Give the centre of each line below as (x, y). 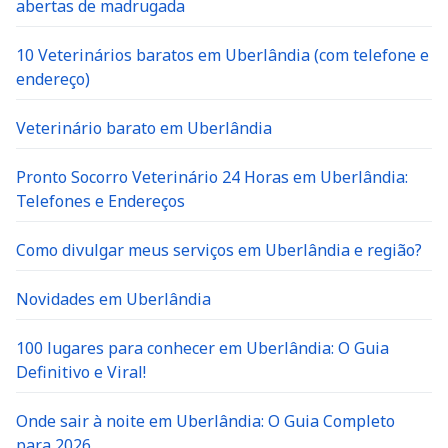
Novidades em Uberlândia (113, 299)
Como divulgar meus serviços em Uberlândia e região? (219, 250)
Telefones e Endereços (100, 201)
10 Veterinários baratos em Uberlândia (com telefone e (222, 55)
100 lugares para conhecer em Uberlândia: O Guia (202, 348)
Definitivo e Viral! (81, 372)
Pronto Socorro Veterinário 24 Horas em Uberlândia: (212, 177)
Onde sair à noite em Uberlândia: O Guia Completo (205, 421)
